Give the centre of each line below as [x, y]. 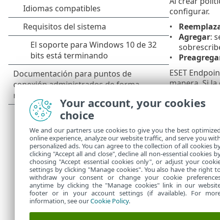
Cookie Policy [110, 201]
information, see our [60, 201]
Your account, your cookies [133, 103]
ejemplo [184, 154]
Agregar [194, 37]
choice [77, 115]
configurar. [189, 11]
